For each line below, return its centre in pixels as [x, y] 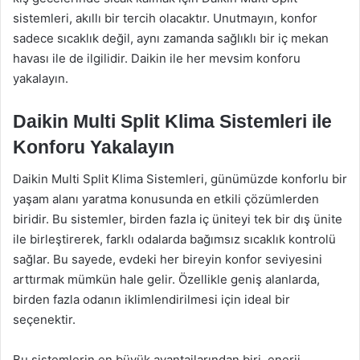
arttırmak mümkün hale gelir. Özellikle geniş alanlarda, [166, 279]
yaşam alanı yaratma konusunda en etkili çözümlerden [166, 199]
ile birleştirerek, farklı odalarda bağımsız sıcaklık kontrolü [174, 239]
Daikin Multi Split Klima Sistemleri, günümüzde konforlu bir [180, 179]
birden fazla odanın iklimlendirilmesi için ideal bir [151, 299]
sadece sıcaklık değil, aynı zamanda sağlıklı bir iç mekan [171, 38]
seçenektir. [44, 319]
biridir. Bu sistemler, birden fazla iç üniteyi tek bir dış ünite [178, 219]
